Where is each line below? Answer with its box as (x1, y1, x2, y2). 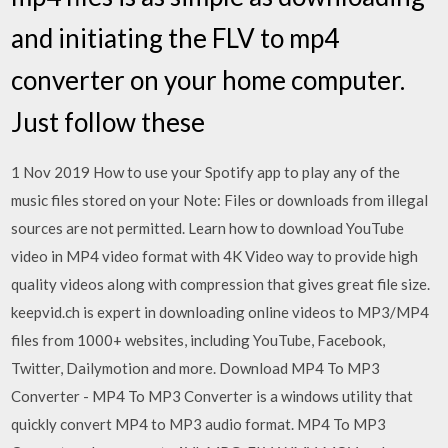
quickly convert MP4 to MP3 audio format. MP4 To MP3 (11, 415, 387, 433)
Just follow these (11, 106, 211, 138)
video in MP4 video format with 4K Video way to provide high (11, 247, 419, 265)
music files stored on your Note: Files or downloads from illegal (11, 191, 429, 209)
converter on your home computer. (11, 64, 406, 96)
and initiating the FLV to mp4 (11, 22, 340, 54)
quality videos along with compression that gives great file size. (11, 275, 431, 293)
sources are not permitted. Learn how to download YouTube (11, 219, 405, 237)
